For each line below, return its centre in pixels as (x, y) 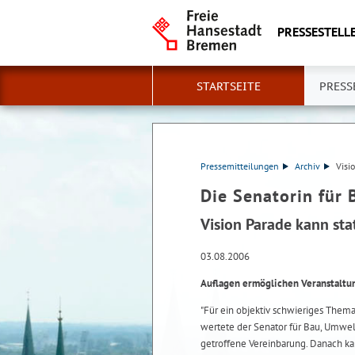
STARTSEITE (229, 86)
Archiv (307, 166)
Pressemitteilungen (240, 166)
